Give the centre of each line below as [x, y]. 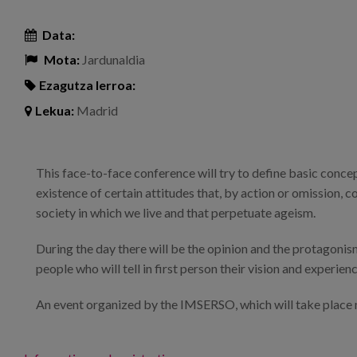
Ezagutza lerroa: [87, 85]
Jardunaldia [112, 60]
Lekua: [55, 110]
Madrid [96, 110]
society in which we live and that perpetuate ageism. [176, 212]
